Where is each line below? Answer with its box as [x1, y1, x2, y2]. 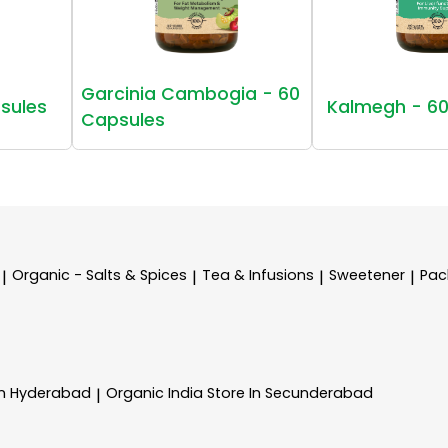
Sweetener [329, 264, 405, 285]
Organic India [106, 382, 207, 403]
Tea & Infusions [202, 264, 314, 285]
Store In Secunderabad [207, 382, 373, 403]
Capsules [81, 107, 166, 132]
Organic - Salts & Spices [12, 264, 187, 285]
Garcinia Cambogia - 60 [81, 81, 301, 106]
